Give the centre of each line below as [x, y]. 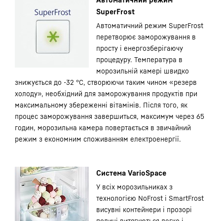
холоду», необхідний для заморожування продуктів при [106, 93]
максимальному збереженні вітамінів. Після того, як [101, 105]
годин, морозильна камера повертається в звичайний [103, 128]
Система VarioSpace [131, 173]
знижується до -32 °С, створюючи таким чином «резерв [106, 82]
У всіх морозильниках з [134, 187]
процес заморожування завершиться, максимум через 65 [110, 116]
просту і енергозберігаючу [140, 48]
